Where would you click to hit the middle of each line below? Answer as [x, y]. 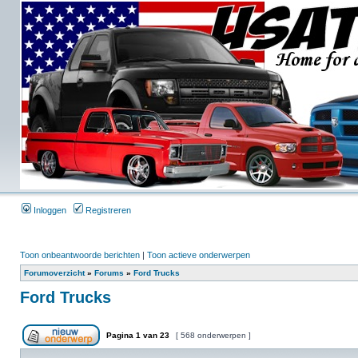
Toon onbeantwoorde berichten [80, 255]
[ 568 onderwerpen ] [213, 335]
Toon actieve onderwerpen [199, 255]
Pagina [120, 335]
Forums [109, 273]
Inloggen [49, 210]
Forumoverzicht [54, 273]
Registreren [107, 210]
